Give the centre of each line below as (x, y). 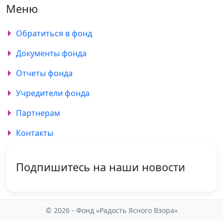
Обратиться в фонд (54, 33)
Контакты (35, 133)
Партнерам (38, 113)
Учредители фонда (53, 93)
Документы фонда (52, 53)
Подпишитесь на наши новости (101, 167)
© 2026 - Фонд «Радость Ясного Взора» (111, 210)
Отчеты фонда (45, 73)
